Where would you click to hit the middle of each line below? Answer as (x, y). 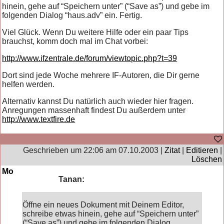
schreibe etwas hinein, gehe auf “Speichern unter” (111, 213)
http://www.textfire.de (39, 119)
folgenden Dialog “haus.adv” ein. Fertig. (72, 15)
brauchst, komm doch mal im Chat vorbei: (75, 41)
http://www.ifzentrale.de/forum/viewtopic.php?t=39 (90, 58)
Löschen (206, 159)
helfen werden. (28, 84)
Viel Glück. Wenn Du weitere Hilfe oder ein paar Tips (95, 32)
